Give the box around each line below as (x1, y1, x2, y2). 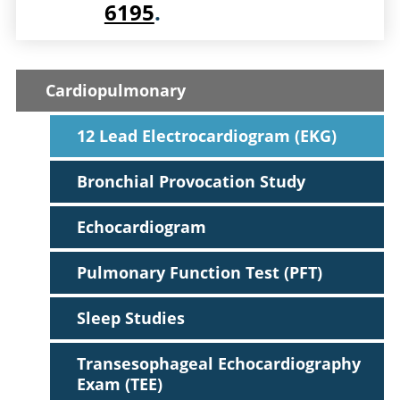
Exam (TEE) (77, 372, 163, 395)
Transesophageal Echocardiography (77, 352, 362, 374)
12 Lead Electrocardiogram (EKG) (77, 125, 337, 147)
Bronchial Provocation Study (77, 171, 306, 193)
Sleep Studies (77, 307, 186, 329)
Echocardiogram (77, 216, 207, 238)
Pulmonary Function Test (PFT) (77, 262, 323, 284)
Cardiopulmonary (45, 79, 186, 102)
